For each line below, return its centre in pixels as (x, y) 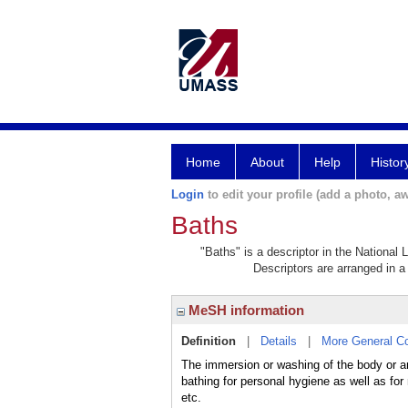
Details (279, 341)
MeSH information (245, 310)
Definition (209, 341)
